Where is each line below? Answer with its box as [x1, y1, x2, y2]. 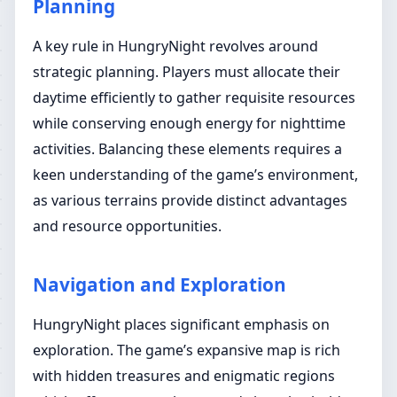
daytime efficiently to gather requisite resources [33, 88, 355, 107]
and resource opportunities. [33, 216, 222, 236]
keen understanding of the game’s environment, [33, 165, 358, 184]
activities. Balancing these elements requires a [33, 139, 342, 159]
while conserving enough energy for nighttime [33, 113, 346, 133]
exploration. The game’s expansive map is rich [33, 340, 340, 360]
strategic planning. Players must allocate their [33, 62, 340, 82]
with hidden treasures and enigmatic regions [33, 366, 335, 385]
